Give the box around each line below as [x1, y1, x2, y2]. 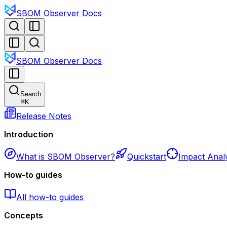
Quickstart [127, 152, 166, 162]
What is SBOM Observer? [16, 152, 115, 162]
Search [20, 90, 41, 98]
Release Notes [16, 111, 71, 121]
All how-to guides [16, 192, 84, 202]
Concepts [4, 210, 43, 220]
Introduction [4, 129, 53, 139]
